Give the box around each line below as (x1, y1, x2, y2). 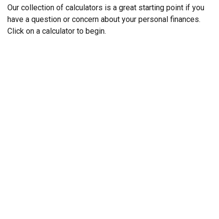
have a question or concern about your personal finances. (7, 15, 200, 24)
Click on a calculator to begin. (7, 26, 106, 36)
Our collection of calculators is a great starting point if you (7, 3, 204, 12)
